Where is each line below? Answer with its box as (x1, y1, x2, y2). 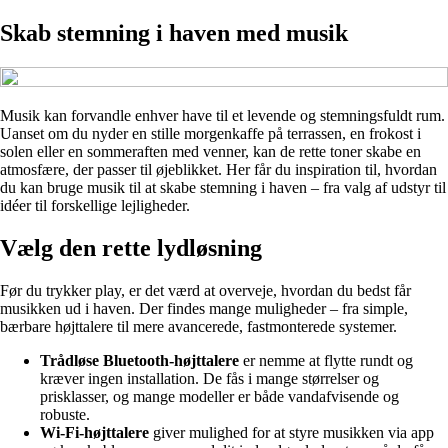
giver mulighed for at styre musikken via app (149, 423, 434, 441)
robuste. (40, 405, 90, 423)
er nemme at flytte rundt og (239, 351, 413, 369)
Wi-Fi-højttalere (40, 423, 149, 441)
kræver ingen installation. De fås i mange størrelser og (40, 369, 379, 387)
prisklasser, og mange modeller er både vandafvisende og (40, 387, 399, 405)
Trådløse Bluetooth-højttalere (40, 351, 239, 369)
